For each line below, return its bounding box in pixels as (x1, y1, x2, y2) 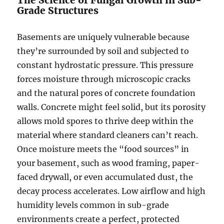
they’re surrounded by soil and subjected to (17, 46, 189, 56)
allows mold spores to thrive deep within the (17, 116, 194, 126)
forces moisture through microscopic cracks (17, 74, 191, 84)
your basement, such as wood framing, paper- (17, 158, 200, 168)
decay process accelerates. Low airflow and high (17, 186, 206, 196)
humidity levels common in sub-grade (17, 200, 169, 210)
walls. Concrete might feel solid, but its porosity (17, 102, 206, 112)
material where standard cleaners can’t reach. (17, 130, 198, 140)
